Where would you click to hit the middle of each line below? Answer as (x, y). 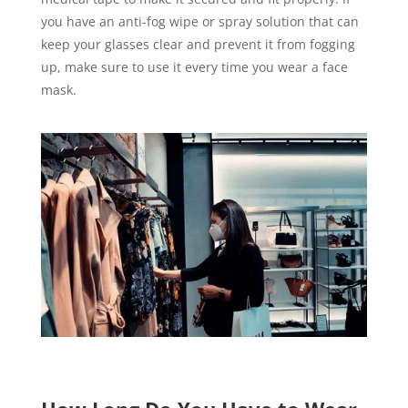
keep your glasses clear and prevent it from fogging (198, 44)
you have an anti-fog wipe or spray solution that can (199, 21)
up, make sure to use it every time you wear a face (194, 66)
